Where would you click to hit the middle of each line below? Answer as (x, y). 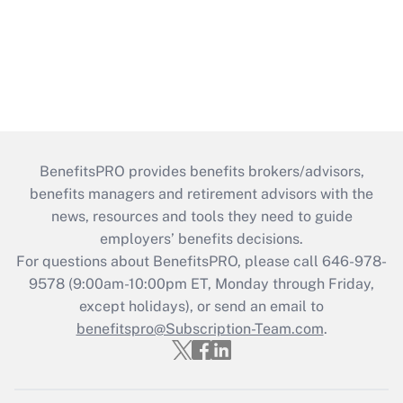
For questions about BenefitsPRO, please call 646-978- (201, 261)
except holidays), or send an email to (201, 306)
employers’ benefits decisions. (201, 238)
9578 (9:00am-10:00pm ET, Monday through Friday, (201, 283)
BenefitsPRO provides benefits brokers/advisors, (201, 171)
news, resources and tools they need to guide (201, 216)
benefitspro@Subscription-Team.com (200, 328)
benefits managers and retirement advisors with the (201, 193)
